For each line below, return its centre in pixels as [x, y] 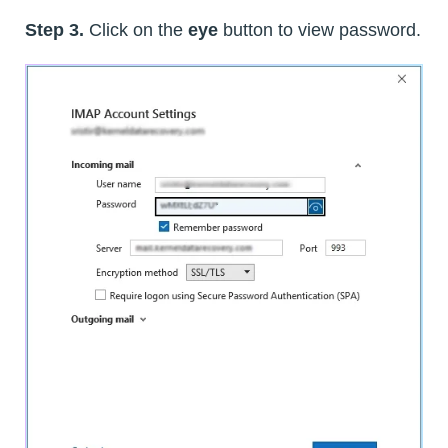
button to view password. [319, 29]
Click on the [136, 29]
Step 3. [54, 29]
